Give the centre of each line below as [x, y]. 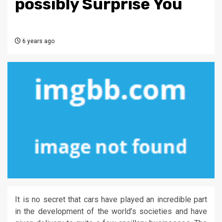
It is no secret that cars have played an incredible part [111, 200]
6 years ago [38, 41]
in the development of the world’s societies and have [111, 212]
